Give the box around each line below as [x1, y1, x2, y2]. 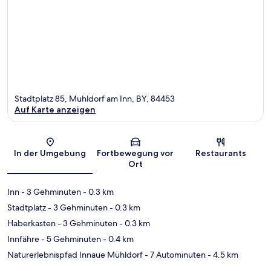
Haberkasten [7, 218, 56, 229]
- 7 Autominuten [143, 249, 206, 261]
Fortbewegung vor [97, 148, 174, 159]
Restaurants [195, 148, 247, 159]
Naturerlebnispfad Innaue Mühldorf [7, 249, 143, 261]
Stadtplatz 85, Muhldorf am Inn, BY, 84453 [15, 93, 175, 105]
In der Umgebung [14, 148, 87, 159]
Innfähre [7, 233, 39, 245]
